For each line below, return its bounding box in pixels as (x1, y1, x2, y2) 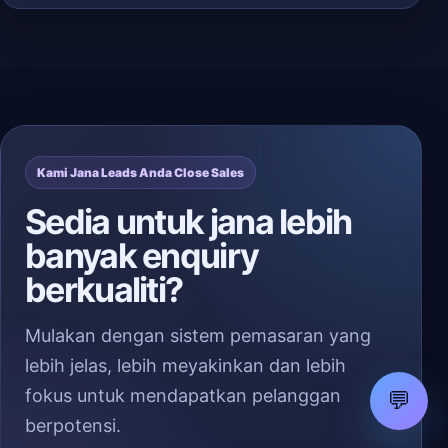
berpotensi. (25, 415, 121, 436)
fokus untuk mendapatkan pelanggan (25, 385, 341, 406)
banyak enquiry (25, 235, 259, 276)
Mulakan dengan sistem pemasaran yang (25, 325, 371, 346)
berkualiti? (25, 269, 183, 310)
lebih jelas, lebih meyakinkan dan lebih (25, 355, 346, 376)
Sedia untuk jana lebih (25, 201, 352, 242)
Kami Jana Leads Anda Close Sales (37, 165, 244, 180)
